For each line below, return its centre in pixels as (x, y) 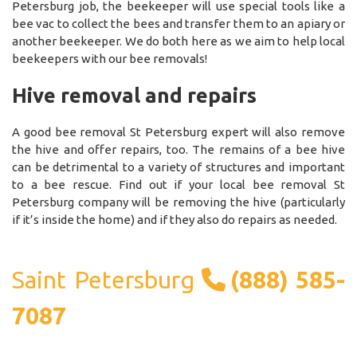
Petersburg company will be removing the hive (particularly (178, 202)
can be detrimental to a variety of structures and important (178, 167)
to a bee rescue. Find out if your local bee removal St (178, 184)
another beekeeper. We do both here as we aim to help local (178, 41)
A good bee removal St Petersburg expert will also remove (178, 131)
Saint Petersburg (107, 279)
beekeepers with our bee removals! (110, 58)
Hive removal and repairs (134, 95)
